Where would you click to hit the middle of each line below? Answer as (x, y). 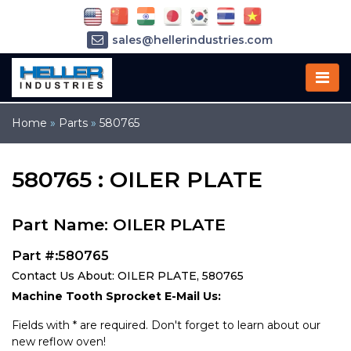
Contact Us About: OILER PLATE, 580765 (128, 276)
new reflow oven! (59, 342)
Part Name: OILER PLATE (119, 224)
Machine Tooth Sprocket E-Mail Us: (116, 296)
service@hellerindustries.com (192, 63)
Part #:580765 (60, 255)
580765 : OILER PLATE (137, 179)
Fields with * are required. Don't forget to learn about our (166, 325)
